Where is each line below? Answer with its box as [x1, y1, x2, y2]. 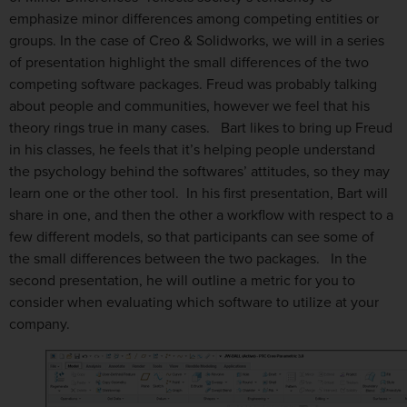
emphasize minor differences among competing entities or [9, 10, 379, 29]
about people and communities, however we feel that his [9, 97, 370, 116]
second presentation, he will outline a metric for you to [9, 272, 355, 291]
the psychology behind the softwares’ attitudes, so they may [9, 163, 390, 182]
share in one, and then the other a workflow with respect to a [9, 206, 393, 225]
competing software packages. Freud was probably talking [9, 75, 377, 94]
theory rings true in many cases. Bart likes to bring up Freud [9, 119, 392, 138]
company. [9, 315, 74, 334]
